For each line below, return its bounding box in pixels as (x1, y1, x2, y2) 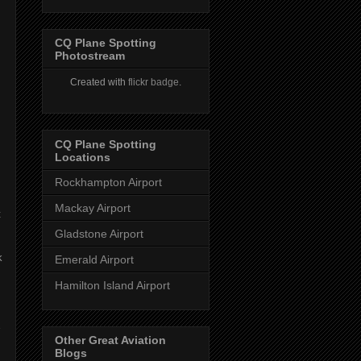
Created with (70, 77, 128, 88)
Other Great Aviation (55, 333, 166, 346)
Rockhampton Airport (55, 175, 162, 189)
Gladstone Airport (55, 226, 143, 240)
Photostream (55, 49, 125, 63)
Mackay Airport (55, 201, 131, 214)
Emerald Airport (55, 252, 134, 266)
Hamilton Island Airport (55, 278, 170, 292)
